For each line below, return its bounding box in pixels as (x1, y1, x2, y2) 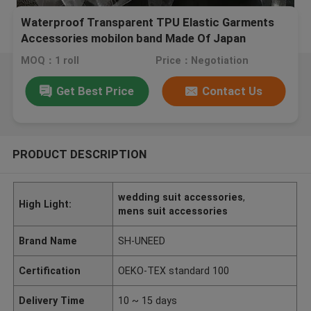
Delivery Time (19, 294, 85, 306)
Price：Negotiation (155, 55, 249, 67)
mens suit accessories (118, 205, 228, 217)
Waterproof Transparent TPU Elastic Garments (21, 15, 275, 30)
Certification (19, 264, 81, 276)
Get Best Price (56, 83, 135, 98)
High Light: (19, 198, 72, 210)
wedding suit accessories (118, 191, 244, 203)
